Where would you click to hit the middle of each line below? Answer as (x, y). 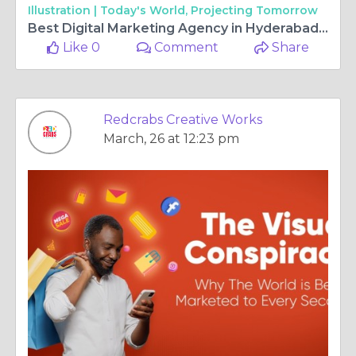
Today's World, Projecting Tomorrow (209, 10)
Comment (185, 47)
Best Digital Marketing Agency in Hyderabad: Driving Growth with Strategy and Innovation (323, 28)
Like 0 (80, 47)
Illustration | (64, 10)
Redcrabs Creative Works (183, 120)
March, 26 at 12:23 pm (171, 139)
